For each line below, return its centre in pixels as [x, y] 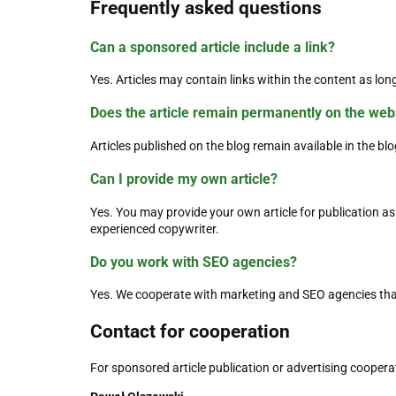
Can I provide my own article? [184, 179]
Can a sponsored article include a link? [213, 47]
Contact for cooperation [190, 331]
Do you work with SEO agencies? [194, 262]
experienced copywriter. [155, 228]
